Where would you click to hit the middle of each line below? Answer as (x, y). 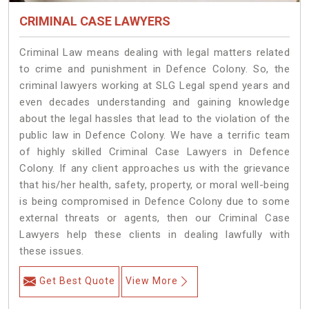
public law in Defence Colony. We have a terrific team (154, 136)
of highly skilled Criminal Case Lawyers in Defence (154, 152)
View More (152, 281)
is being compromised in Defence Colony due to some (154, 202)
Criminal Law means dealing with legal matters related (154, 53)
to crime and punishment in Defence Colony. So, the (154, 69)
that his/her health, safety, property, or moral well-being (154, 185)
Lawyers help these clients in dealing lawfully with (154, 235)
